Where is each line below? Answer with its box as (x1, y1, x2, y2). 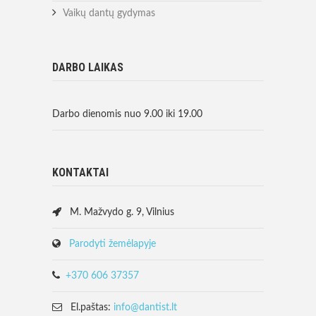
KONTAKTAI (52, 166, 109, 180)
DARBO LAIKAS (52, 61, 123, 75)
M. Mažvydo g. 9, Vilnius (61, 207, 174, 218)
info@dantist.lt (114, 303, 177, 313)
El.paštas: (62, 303, 114, 313)
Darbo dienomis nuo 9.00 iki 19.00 (52, 109, 202, 120)
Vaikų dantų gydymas (63, 8, 155, 19)
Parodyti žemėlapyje (69, 239, 156, 250)
